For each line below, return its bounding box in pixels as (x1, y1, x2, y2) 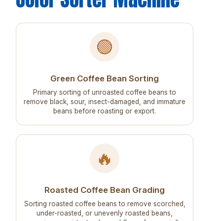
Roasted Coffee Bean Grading (44, 185, 165, 195)
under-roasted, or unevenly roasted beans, (37, 209, 173, 218)
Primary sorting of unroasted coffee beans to (33, 88, 176, 97)
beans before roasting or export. (53, 107, 156, 115)
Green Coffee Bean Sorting (50, 74, 159, 84)
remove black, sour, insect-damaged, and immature (24, 98, 185, 106)
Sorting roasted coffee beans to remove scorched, (24, 200, 185, 208)
